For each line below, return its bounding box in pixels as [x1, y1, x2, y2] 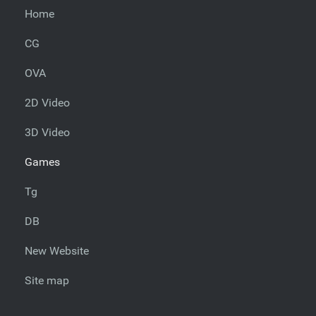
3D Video [25, 125, 70, 139]
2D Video [25, 95, 70, 109]
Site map [25, 273, 69, 287]
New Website [25, 243, 89, 257]
